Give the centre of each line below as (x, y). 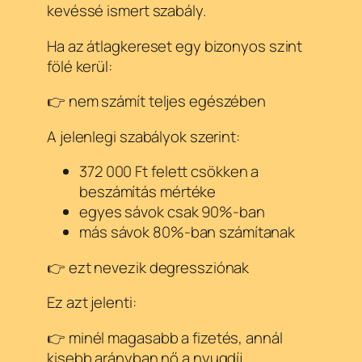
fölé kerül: (80, 66)
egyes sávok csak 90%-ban (172, 212)
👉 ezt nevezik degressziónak (148, 267)
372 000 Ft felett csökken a (169, 172)
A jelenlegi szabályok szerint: (143, 136)
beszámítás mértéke (148, 192)
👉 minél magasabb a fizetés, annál (165, 337)
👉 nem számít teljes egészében (157, 101)
